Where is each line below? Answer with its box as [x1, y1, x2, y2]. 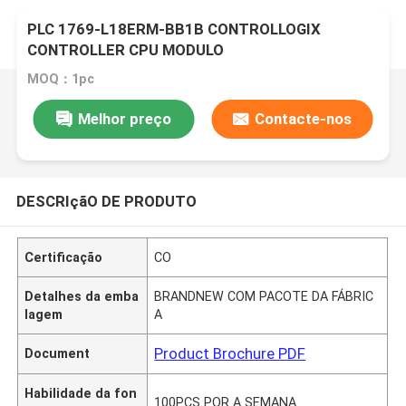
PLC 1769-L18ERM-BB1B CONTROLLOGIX [27, 20, 322, 39]
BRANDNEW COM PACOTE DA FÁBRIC [154, 288, 374, 304]
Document [24, 345, 91, 361]
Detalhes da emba [24, 288, 140, 304]
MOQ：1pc [27, 72, 95, 87]
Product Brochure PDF [154, 343, 306, 362]
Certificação [24, 249, 103, 265]
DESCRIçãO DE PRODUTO [15, 191, 197, 210]
